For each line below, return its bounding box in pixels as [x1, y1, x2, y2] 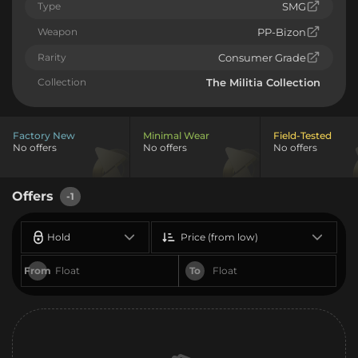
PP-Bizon [257, 25, 306, 38]
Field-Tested [273, 129, 332, 141]
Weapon [38, 25, 78, 38]
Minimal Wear [143, 129, 209, 141]
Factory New [13, 129, 75, 141]
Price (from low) [181, 230, 258, 243]
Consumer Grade [218, 50, 306, 64]
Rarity [38, 50, 66, 63]
